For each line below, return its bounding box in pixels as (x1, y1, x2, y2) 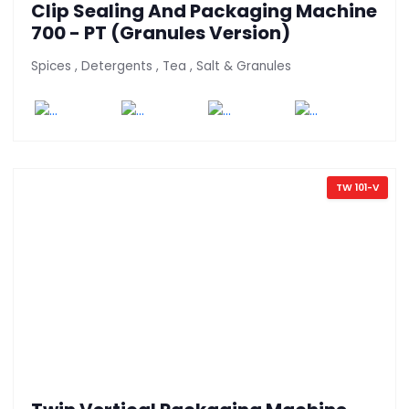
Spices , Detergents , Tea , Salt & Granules (31, 58, 291, 76)
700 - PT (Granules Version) (31, 20, 290, 47)
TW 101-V (335, 180, 379, 194)
